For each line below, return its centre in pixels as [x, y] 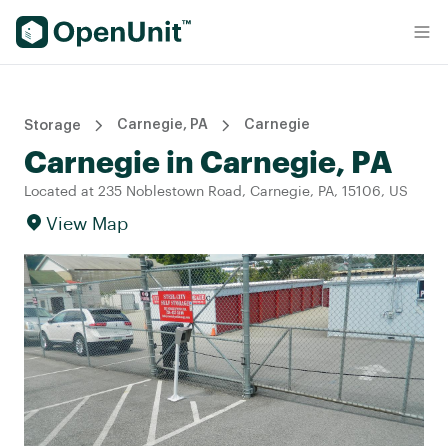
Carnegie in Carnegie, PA [208, 163]
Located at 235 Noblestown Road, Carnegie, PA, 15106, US [216, 192]
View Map [87, 224]
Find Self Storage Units [101, 27]
